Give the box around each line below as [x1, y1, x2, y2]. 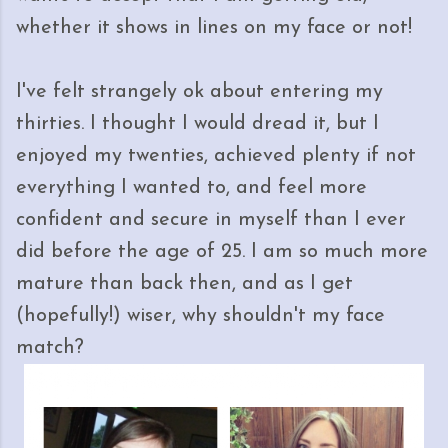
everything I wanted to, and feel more [16, 178, 367, 198]
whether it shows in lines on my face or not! [16, 18, 412, 38]
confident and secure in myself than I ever [16, 210, 406, 230]
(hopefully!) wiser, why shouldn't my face [16, 306, 385, 326]
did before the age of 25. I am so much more [16, 242, 428, 262]
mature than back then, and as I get [16, 274, 353, 294]
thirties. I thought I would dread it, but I [16, 114, 379, 134]
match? [16, 338, 84, 358]
